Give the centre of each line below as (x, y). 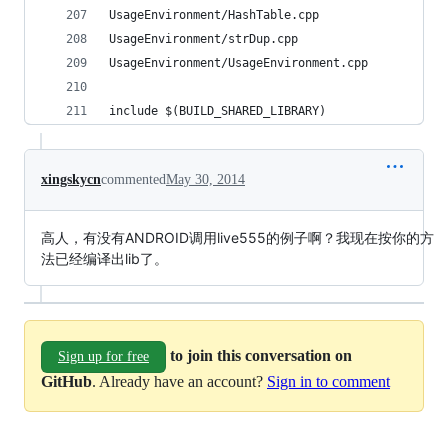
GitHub (66, 381)
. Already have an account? (179, 381)
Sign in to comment (328, 381)
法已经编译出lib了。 (104, 258)
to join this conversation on (261, 355)
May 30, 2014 (205, 179)
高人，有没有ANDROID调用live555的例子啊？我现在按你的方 (237, 237)
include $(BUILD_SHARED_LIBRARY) (217, 111)
